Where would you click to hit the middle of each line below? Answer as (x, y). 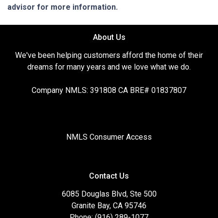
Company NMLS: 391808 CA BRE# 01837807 (109, 90)
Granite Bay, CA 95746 (109, 206)
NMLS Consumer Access (109, 137)
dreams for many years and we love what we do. (109, 67)
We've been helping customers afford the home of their (109, 55)
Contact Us (109, 176)
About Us (109, 37)
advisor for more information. (63, 7)
